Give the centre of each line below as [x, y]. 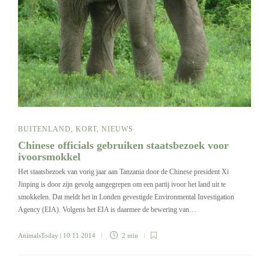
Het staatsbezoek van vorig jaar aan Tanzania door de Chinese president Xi [123, 172]
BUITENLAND [44, 129]
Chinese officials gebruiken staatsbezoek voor [123, 146]
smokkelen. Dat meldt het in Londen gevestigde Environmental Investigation [126, 197]
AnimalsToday [38, 236]
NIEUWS [117, 129]
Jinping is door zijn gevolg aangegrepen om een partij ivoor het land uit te [122, 185]
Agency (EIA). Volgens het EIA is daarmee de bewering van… [107, 210]
